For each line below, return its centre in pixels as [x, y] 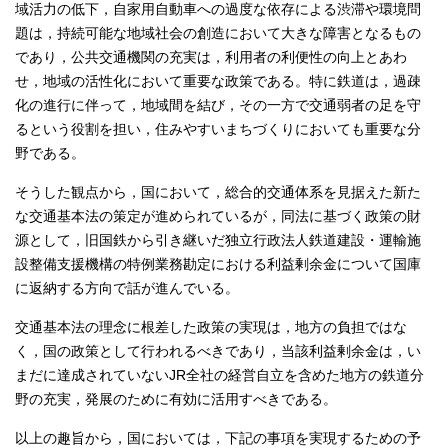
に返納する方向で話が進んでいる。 [127, 288]
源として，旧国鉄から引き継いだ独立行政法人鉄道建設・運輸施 [218, 240]
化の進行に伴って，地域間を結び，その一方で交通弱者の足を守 [218, 105]
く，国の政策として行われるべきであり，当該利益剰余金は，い [218, 351]
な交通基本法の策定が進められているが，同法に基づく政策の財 [218, 216]
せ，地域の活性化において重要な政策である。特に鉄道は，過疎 [218, 81]
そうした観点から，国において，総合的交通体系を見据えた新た [218, 192]
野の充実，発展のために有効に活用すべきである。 [176, 399]
